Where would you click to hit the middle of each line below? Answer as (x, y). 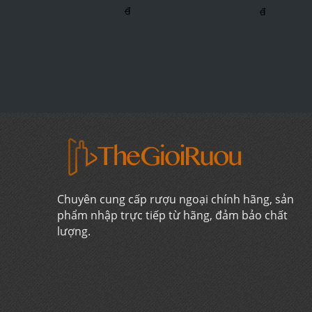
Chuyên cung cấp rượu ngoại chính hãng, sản (175, 200)
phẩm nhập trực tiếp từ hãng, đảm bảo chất (172, 216)
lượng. (74, 232)
